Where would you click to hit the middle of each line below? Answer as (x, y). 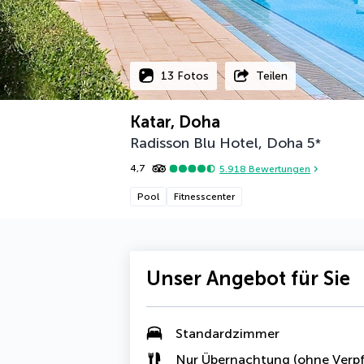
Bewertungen (279, 169)
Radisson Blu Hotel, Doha (217, 143)
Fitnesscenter (204, 197)
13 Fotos (185, 76)
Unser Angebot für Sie (248, 278)
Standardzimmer (227, 333)
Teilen (272, 76)
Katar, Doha (175, 122)
